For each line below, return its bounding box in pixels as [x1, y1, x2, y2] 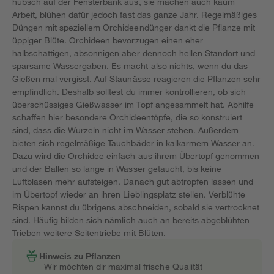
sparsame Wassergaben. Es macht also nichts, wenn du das [12, 61, 248, 71]
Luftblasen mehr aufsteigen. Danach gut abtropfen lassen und [12, 176, 254, 187]
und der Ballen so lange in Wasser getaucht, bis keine [12, 163, 221, 174]
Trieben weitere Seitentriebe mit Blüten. [12, 228, 166, 238]
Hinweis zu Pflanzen [39, 250, 121, 261]
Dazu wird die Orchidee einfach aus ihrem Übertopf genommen [12, 150, 259, 161]
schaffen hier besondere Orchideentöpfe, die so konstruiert [12, 112, 242, 122]
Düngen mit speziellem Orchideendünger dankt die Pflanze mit [12, 22, 256, 32]
